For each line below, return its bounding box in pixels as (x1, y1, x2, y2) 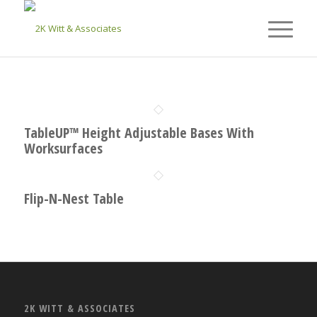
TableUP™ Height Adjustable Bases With (23, 123, 254, 142)
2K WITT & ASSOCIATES (23, 301, 135, 316)
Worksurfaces (23, 139, 103, 158)
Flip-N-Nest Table (23, 189, 124, 208)
